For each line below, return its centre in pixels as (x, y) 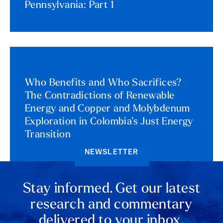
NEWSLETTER (111, 152)
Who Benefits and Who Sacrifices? (104, 83)
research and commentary (111, 205)
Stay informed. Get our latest (111, 189)
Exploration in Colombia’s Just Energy (109, 122)
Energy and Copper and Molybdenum (108, 109)
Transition (48, 135)
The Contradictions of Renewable (100, 96)
